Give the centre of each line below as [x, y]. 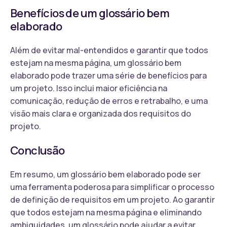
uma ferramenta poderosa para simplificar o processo [112, 187]
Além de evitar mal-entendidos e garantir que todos [109, 50]
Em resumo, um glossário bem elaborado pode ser [105, 174]
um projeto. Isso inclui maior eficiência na [89, 88]
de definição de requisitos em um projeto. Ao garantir [112, 199]
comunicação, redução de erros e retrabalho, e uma [109, 101]
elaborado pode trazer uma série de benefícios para [108, 75]
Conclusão [37, 150]
